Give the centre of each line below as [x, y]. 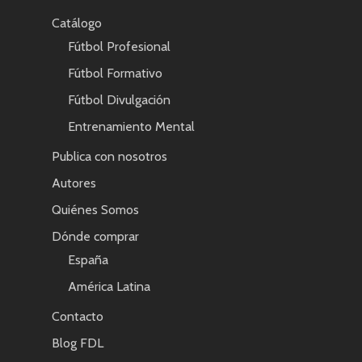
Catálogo [77, 23]
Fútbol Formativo [115, 73]
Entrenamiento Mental [131, 126]
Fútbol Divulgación [119, 99]
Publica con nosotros [109, 156]
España [88, 259]
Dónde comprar [95, 236]
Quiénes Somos [95, 209]
